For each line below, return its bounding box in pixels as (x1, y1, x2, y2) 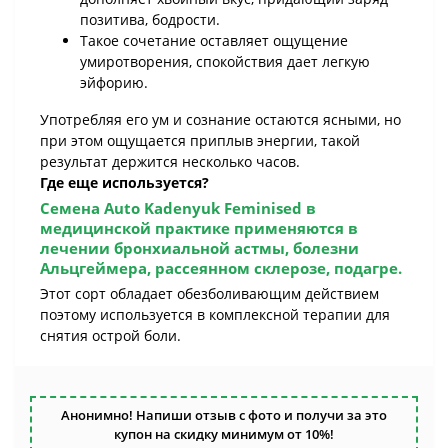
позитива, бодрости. (80, 10, 220, 29)
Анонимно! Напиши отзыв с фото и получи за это (61, 406, 387, 424)
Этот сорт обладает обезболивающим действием (40, 284, 379, 303)
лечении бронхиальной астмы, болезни (40, 238, 359, 258)
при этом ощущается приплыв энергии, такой (40, 131, 360, 150)
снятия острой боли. (40, 326, 181, 345)
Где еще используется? (40, 173, 209, 192)
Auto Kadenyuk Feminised (104, 198, 302, 218)
